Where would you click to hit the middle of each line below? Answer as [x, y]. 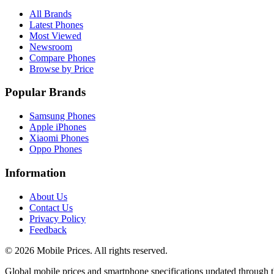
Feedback [48, 229]
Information [35, 172]
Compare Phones [62, 57]
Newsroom [51, 46]
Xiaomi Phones [59, 138]
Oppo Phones [56, 149]
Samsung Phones [62, 116]
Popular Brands [45, 92]
